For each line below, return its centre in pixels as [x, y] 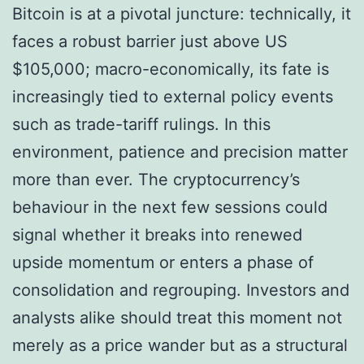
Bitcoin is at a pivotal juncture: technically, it [182, 13]
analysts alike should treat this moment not [177, 317]
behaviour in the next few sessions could [170, 207]
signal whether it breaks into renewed [157, 234]
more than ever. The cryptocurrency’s [156, 179]
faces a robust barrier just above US [150, 41]
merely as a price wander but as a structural [180, 345]
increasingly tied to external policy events [173, 96]
